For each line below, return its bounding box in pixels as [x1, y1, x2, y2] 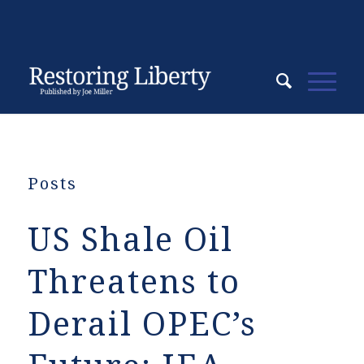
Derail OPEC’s [27, 305, 257, 344]
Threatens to [27, 263, 240, 301]
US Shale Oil [27, 221, 233, 259]
